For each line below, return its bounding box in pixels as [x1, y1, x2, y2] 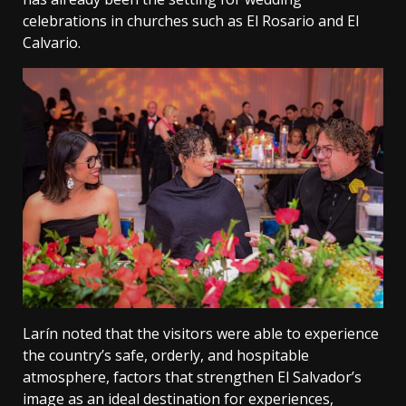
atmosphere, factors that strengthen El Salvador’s [23, 367, 362, 388]
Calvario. [23, 33, 81, 53]
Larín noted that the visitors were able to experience [23, 324, 379, 344]
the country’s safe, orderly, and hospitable [23, 345, 309, 366]
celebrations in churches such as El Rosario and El [23, 11, 359, 32]
